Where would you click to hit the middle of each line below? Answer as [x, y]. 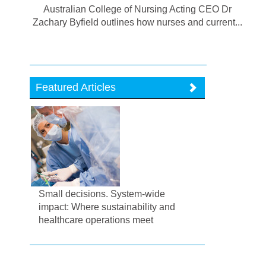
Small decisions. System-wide [102, 194]
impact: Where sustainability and [107, 207]
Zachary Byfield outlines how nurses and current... [137, 22]
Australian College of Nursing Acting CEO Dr [137, 9]
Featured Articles [76, 87]
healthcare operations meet [96, 220]
